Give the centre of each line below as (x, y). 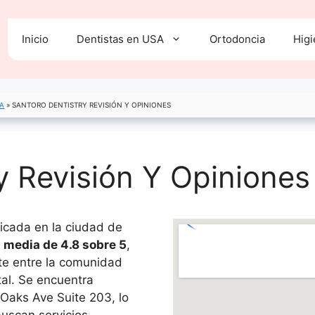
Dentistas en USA (120, 39)
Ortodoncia (237, 39)
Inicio (35, 39)
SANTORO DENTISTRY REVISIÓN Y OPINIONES (92, 105)
